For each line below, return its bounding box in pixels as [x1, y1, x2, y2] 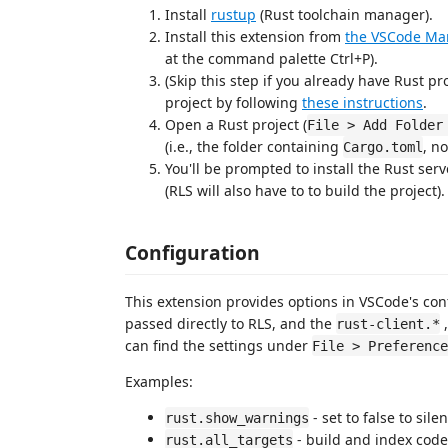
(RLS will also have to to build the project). [165, 181, 445, 200]
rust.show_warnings [165, 409, 309, 426]
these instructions [302, 93, 423, 112]
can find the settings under [125, 335, 312, 355]
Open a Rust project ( [165, 115, 307, 134]
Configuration [125, 238, 260, 266]
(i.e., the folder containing [165, 137, 343, 156]
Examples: [125, 371, 193, 391]
